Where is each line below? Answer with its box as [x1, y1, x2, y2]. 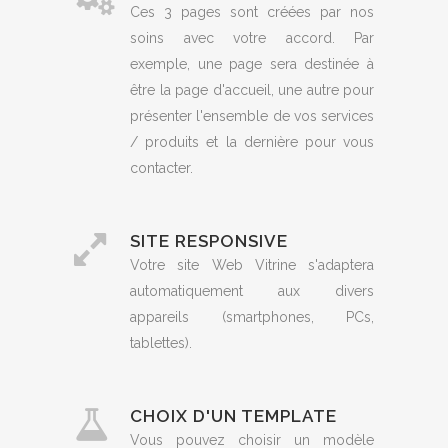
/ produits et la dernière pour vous [130, 134, 374, 151]
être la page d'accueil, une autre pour [130, 82, 374, 99]
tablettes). [130, 335, 192, 352]
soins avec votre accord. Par [130, 30, 374, 47]
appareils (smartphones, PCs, [130, 309, 374, 326]
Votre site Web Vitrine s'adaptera [130, 257, 374, 274]
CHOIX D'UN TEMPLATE [130, 406, 337, 427]
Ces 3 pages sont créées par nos [130, 4, 374, 21]
